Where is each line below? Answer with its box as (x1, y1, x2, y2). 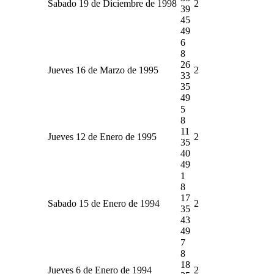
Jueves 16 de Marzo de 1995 (48, 64, 158, 75)
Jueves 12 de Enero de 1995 (48, 131, 157, 142)
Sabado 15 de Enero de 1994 (48, 198, 160, 209)
